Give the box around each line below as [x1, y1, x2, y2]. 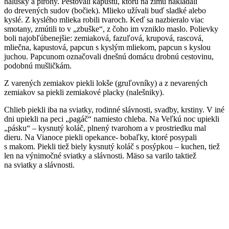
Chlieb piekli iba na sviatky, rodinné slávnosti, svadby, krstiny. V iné [4, 105, 224, 114]
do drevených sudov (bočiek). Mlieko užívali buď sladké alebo [4, 6, 206, 15]
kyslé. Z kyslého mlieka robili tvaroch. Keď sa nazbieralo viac [4, 15, 204, 24]
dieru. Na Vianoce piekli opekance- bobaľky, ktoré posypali [4, 132, 197, 142]
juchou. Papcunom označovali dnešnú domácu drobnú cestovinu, [4, 52, 214, 61]
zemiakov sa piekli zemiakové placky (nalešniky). [4, 87, 164, 97]
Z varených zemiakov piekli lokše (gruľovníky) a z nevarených [4, 78, 208, 87]
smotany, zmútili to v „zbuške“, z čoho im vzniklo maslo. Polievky [4, 24, 218, 33]
